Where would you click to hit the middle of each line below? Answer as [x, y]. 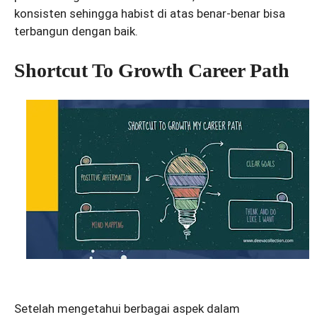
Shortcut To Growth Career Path [152, 70]
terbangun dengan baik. [76, 31]
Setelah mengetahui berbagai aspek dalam [127, 308]
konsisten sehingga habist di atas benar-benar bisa [150, 14]
